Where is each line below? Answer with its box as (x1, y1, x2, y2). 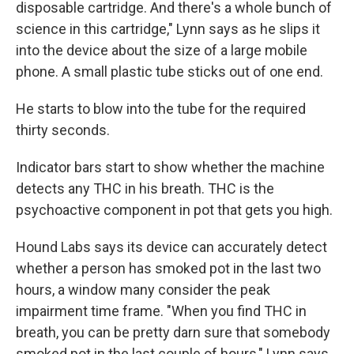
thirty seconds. (16, 122, 110, 138)
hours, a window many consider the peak (16, 281, 270, 298)
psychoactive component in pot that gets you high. (16, 201, 333, 218)
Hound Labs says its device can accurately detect (16, 239, 327, 255)
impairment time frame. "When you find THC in (16, 303, 307, 319)
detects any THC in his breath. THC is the (16, 180, 274, 197)
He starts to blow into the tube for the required (16, 100, 306, 117)
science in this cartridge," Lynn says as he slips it (16, 21, 320, 37)
